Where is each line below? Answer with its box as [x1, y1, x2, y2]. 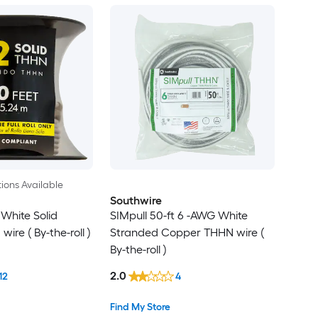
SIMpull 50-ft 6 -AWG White [109, 208, 248, 222]
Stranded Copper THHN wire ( [109, 225, 264, 239]
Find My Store [109, 301, 170, 314]
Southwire [109, 193, 162, 207]
